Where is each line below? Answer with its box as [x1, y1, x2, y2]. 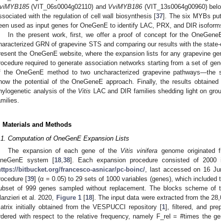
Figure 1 [56, 194, 81, 202]
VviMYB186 [108, 2, 143, 10]
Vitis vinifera [120, 147, 158, 155]
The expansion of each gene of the [8, 147, 121, 155]
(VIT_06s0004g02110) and [29, 2, 109, 10]
